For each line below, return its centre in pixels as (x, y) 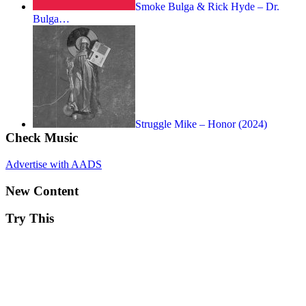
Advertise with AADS (54, 164)
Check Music (42, 138)
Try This (30, 219)
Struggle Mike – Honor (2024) (201, 124)
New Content (42, 191)
